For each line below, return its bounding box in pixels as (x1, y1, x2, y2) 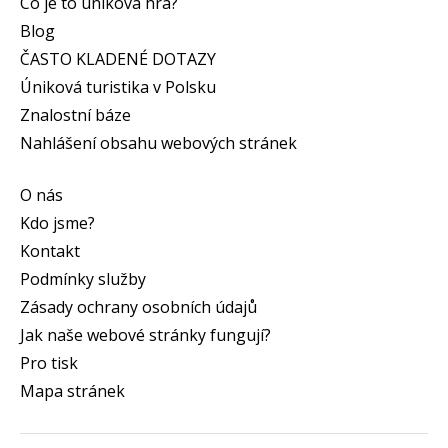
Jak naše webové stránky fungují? (20, 324, 271, 347)
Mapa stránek (20, 380, 125, 403)
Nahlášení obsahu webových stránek (20, 132, 297, 155)
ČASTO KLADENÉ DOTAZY (20, 48, 216, 71)
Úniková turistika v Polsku (20, 76, 216, 99)
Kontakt (20, 240, 80, 263)
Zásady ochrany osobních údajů (20, 296, 257, 319)
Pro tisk (20, 352, 78, 375)
